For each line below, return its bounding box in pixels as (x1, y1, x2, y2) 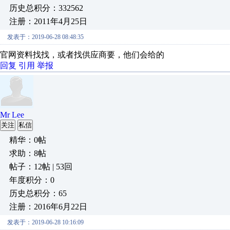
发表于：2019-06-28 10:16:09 (7, 219, 84, 226)
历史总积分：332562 (9, 4, 83, 12)
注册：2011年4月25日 (9, 17, 87, 26)
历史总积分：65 (9, 189, 67, 198)
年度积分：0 (9, 176, 54, 184)
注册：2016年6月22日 (9, 202, 87, 211)
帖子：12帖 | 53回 (9, 162, 72, 171)
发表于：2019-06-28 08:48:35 (7, 33, 84, 41)
